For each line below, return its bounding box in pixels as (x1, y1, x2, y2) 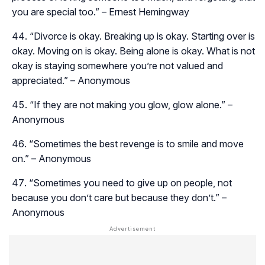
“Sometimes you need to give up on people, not (29, 176, 232, 189)
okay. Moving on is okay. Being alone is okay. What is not (12, 44, 255, 57)
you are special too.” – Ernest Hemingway (12, 5, 189, 18)
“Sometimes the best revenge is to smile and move (29, 137, 244, 150)
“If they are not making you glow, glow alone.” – (30, 98, 232, 111)
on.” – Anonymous (12, 152, 91, 164)
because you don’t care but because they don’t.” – (12, 191, 227, 203)
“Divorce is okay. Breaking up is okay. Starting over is (30, 30, 255, 42)
